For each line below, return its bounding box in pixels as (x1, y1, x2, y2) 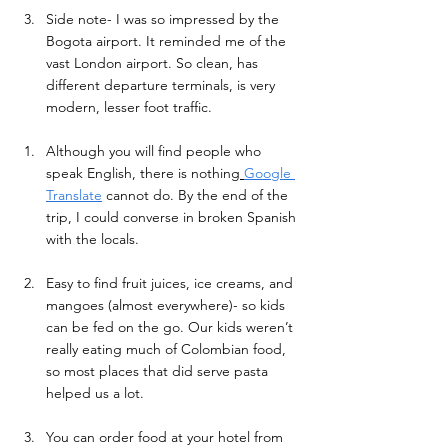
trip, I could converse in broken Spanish (46, 207, 300, 226)
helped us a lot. (46, 383, 148, 402)
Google (244, 163, 295, 182)
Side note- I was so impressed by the (46, 9, 283, 28)
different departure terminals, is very (46, 75, 279, 94)
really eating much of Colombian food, (46, 339, 290, 358)
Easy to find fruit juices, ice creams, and (46, 273, 297, 292)
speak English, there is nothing (46, 163, 240, 182)
